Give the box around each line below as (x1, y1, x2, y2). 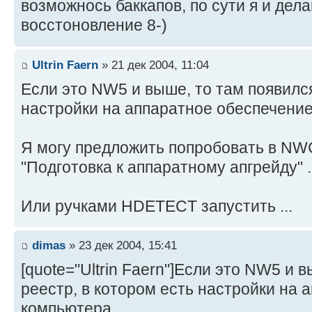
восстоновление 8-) (21, 16, 167, 35)
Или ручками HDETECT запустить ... (21, 196, 292, 215)
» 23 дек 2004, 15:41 (65, 238, 177, 253)
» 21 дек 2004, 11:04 (98, 57, 209, 72)
